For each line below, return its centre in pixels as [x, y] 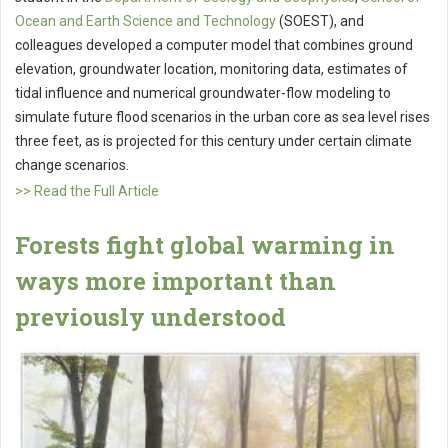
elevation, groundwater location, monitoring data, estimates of [211, 69]
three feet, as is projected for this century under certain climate [213, 141]
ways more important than [175, 281]
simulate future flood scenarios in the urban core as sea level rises [222, 117]
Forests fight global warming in [205, 245]
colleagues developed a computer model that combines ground [214, 45]
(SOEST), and [320, 21]
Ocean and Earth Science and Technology [145, 21]
